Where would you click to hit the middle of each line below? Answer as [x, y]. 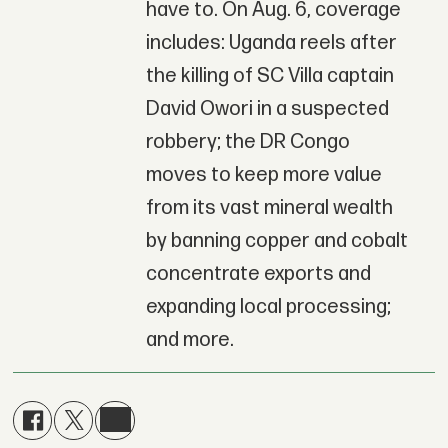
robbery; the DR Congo [247, 141]
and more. [189, 339]
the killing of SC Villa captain [269, 75]
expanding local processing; [268, 306]
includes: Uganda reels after [271, 42]
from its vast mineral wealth [269, 207]
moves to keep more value [263, 174]
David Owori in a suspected [267, 108]
